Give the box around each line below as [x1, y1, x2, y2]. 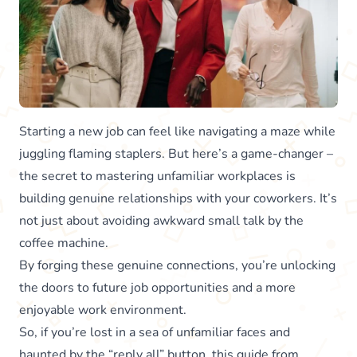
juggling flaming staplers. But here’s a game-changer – [19, 144, 333, 163]
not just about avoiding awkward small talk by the [19, 211, 304, 229]
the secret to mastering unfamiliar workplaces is [19, 167, 296, 185]
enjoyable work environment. [19, 300, 186, 319]
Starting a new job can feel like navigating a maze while [19, 122, 335, 140]
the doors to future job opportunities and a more [19, 278, 296, 296]
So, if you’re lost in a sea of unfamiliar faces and [19, 323, 290, 341]
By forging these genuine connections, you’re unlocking [19, 256, 335, 274]
